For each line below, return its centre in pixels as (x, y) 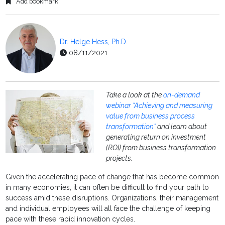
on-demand (182, 95)
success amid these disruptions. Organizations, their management (112, 198)
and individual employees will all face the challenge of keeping (108, 209)
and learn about (182, 127)
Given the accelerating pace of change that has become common (113, 177)
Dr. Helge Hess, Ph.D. (94, 42)
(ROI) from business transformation (161, 148)
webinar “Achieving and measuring (159, 106)
